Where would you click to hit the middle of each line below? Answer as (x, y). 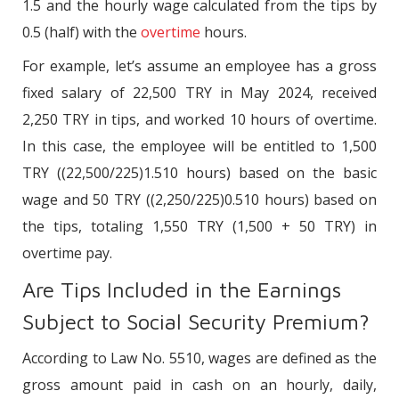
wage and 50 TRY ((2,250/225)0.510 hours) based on (199, 199)
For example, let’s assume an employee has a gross (199, 65)
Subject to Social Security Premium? (196, 321)
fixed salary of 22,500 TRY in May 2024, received (199, 92)
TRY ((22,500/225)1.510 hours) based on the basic (199, 172)
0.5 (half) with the (81, 32)
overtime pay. (67, 252)
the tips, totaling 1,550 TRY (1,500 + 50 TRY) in (199, 226)
